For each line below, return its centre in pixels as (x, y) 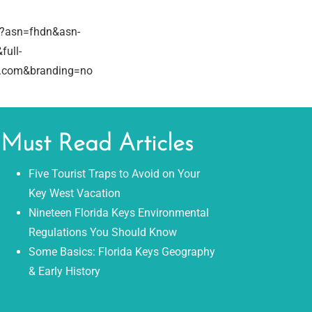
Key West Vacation (74, 193)
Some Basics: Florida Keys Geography (122, 252)
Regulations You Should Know (102, 232)
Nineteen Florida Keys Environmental (118, 213)
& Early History (64, 271)
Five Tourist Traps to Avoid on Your (114, 174)
